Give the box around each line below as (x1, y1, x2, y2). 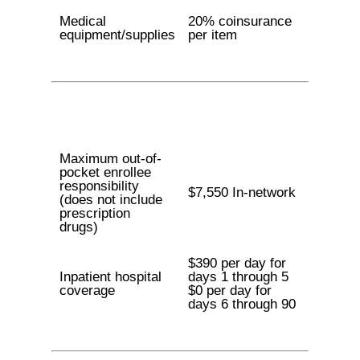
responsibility (59, 178, 139, 194)
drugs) (59, 219, 98, 235)
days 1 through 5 (187, 269, 288, 284)
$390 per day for (187, 256, 286, 271)
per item (187, 27, 237, 43)
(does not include (59, 192, 162, 207)
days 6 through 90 (187, 297, 296, 312)
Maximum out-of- (59, 151, 162, 166)
